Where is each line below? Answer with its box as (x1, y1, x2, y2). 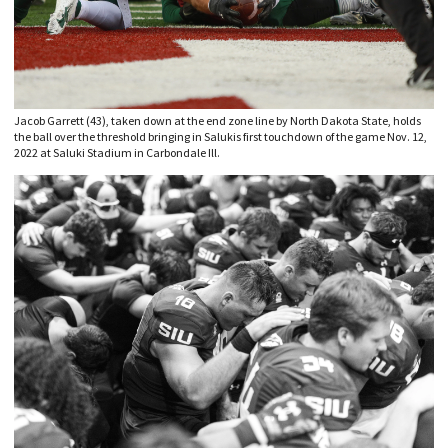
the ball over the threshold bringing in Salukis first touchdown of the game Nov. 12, (14, 128, 427, 144)
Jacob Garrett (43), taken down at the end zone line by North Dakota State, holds (14, 112, 421, 128)
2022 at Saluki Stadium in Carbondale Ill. (14, 144, 220, 160)
